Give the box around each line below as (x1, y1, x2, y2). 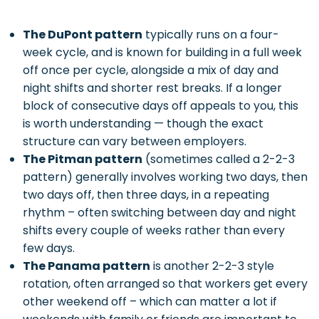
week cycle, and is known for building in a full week (23, 43, 302, 61)
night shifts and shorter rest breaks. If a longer (23, 79, 282, 96)
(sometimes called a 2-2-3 (142, 150, 295, 167)
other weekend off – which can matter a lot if (23, 293, 277, 310)
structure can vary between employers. (23, 132, 246, 150)
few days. (23, 239, 75, 256)
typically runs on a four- (142, 26, 279, 43)
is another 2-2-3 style (150, 257, 274, 274)
